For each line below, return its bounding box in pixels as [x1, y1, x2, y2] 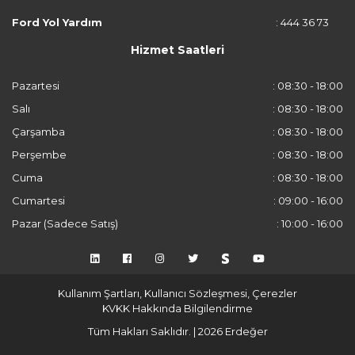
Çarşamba [12, 125, 65, 138]
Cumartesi [12, 194, 65, 207]
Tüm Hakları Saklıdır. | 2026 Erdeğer [87, 325, 268, 338]
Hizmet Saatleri [131, 43, 224, 57]
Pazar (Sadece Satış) [12, 217, 118, 230]
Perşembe [12, 148, 67, 161]
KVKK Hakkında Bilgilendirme [102, 302, 253, 315]
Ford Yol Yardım [12, 16, 102, 29]
